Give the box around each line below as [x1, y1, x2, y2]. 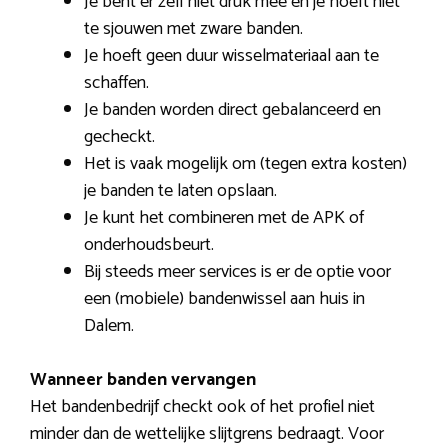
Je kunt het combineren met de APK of [84, 202, 364, 233]
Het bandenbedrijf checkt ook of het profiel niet [30, 391, 375, 422]
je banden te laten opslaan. [84, 175, 277, 206]
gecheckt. [84, 121, 155, 152]
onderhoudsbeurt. [84, 229, 214, 260]
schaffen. [84, 67, 149, 98]
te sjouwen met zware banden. [84, 13, 303, 44]
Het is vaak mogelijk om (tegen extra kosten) [84, 148, 407, 179]
